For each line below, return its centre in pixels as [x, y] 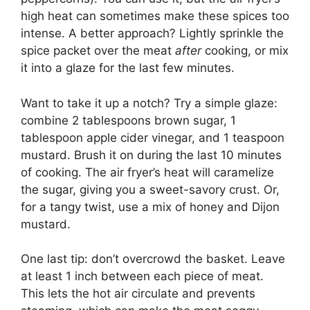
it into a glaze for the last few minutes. [128, 68]
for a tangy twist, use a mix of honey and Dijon [150, 207]
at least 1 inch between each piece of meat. [142, 276]
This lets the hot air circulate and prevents [138, 294]
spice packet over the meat [98, 51]
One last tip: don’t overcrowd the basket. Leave [153, 259]
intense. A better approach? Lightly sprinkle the [152, 34]
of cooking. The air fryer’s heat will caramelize [147, 172]
